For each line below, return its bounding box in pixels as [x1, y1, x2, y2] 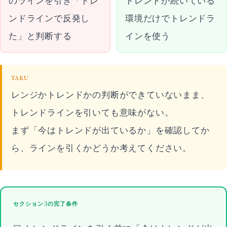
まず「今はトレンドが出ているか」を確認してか [11, 123, 210, 136]
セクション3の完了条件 [13, 199, 79, 207]
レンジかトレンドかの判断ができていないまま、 [11, 88, 210, 100]
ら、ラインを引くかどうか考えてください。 [11, 141, 192, 154]
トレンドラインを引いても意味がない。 [11, 105, 174, 118]
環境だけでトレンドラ [125, 11, 215, 24]
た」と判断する [9, 29, 72, 42]
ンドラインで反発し [9, 11, 90, 24]
